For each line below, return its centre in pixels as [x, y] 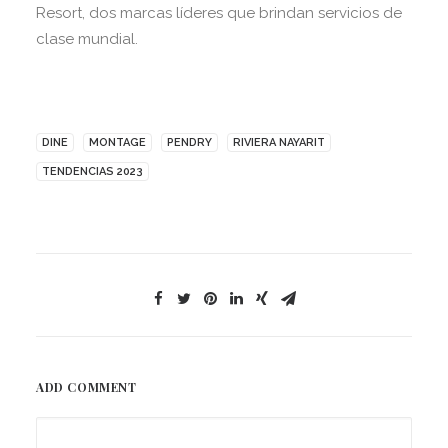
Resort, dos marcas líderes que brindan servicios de [219, 13]
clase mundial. [87, 39]
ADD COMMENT [86, 387]
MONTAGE [117, 143]
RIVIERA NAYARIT [279, 143]
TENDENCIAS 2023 [92, 172]
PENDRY [189, 143]
